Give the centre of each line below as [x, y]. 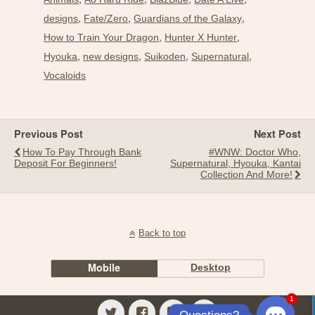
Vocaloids [65, 75]
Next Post [277, 133]
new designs [111, 56]
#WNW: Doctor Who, [255, 152]
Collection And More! [246, 174]
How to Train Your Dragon [102, 37]
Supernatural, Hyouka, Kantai [236, 163]
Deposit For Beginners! [65, 163]
